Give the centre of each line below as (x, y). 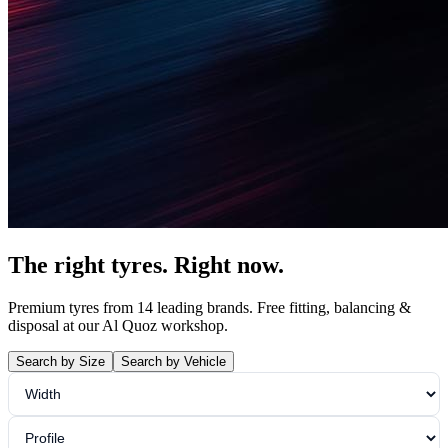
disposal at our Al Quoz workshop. (118, 325)
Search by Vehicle (173, 361)
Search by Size (60, 361)
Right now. (229, 264)
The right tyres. (91, 264)
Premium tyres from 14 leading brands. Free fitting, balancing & (209, 307)
